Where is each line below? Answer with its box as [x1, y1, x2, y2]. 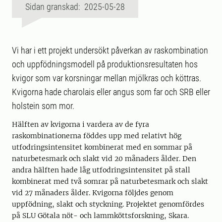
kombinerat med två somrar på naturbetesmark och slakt [12, 177, 208, 186]
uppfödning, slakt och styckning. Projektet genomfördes [12, 200, 204, 209]
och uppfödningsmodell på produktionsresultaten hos [12, 59, 198, 70]
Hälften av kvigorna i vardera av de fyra [12, 120, 149, 129]
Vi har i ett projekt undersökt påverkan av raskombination [12, 45, 208, 56]
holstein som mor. [12, 101, 74, 111]
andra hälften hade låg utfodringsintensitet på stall [12, 166, 190, 175]
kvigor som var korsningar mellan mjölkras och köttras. [12, 73, 201, 84]
